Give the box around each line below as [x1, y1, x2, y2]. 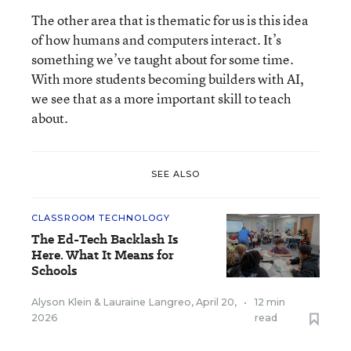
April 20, [196, 295, 237, 308]
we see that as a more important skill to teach [31, 89, 291, 107]
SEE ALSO [150, 168, 201, 180]
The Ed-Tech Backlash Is [31, 230, 178, 248]
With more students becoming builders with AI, [31, 69, 304, 88]
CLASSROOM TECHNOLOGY [31, 212, 170, 223]
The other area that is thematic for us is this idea [31, 10, 309, 29]
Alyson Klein [31, 295, 92, 308]
